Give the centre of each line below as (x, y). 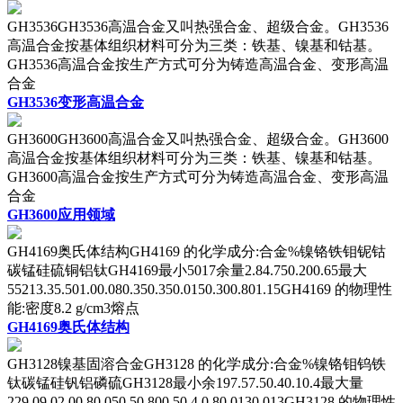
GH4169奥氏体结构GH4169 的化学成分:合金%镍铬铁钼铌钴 (197, 251)
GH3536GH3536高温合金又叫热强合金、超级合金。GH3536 (198, 26)
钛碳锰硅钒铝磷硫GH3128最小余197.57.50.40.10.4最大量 (185, 382)
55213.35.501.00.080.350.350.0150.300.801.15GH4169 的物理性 (200, 289)
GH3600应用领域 (61, 214)
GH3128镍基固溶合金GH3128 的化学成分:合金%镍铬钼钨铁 (197, 363)
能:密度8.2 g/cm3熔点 (73, 308)
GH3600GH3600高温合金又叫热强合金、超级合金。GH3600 (198, 139)
